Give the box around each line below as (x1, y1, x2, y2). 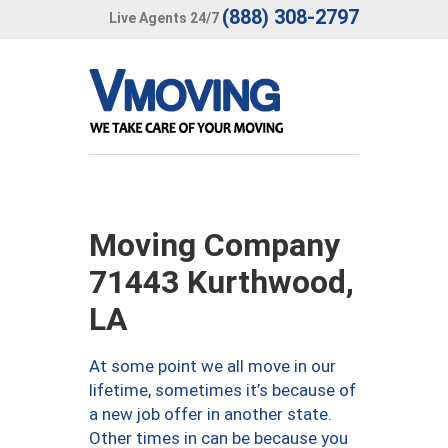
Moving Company (89, 226, 340, 264)
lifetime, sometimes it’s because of (89, 380, 356, 400)
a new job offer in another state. (89, 404, 332, 424)
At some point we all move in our (89, 356, 336, 376)
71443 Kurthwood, (89, 263, 354, 301)
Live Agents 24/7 (109, 9, 219, 26)
